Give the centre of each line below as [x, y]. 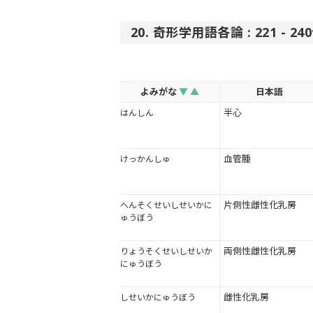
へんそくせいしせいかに [166, 205]
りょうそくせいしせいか [166, 252]
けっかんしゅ [145, 159]
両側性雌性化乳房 [260, 251]
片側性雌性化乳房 [260, 205]
